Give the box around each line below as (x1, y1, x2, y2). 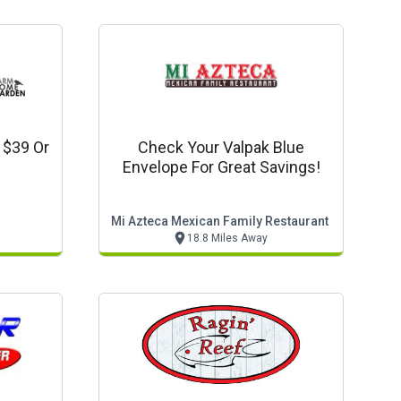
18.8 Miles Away (186, 232, 268, 244)
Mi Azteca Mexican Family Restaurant (110, 214, 328, 228)
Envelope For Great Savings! (122, 158, 320, 176)
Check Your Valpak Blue (138, 138, 304, 157)
